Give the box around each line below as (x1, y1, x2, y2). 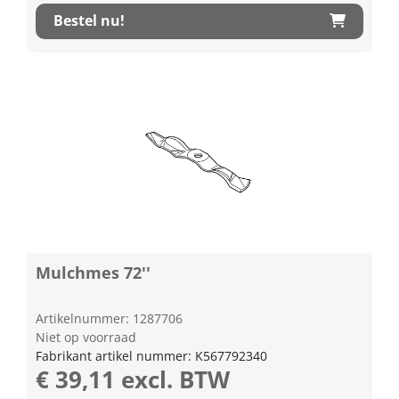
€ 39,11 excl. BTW (36, 362, 230, 395)
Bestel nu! (53, 11, 125, 30)
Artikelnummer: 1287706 (36, 309, 183, 327)
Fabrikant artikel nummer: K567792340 (36, 346, 267, 364)
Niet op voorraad (36, 328, 136, 346)
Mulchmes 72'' (36, 261, 151, 283)
